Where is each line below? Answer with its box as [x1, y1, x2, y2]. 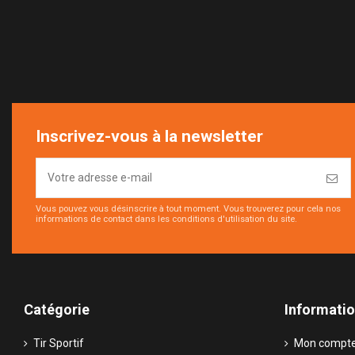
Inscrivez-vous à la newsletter [36, 127, 263, 147]
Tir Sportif [33, 336, 84, 349]
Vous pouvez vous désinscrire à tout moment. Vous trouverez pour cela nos [36, 204, 341, 215]
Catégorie [24, 300, 90, 318]
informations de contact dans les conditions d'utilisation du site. [36, 214, 297, 225]
